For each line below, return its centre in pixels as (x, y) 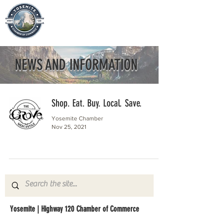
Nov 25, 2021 (69, 127)
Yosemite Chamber (77, 118)
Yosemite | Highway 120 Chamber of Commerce (75, 209)
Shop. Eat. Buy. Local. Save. (97, 103)
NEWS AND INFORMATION (76, 65)
